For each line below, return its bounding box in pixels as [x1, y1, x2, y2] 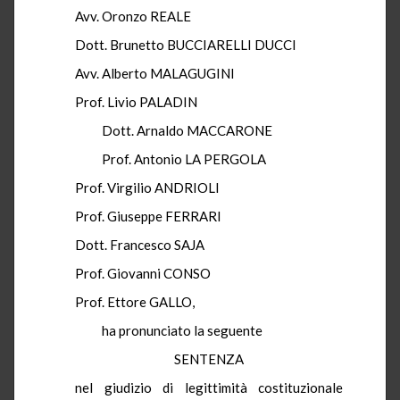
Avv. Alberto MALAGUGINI [75, 64, 235, 81]
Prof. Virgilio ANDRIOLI [75, 179, 220, 196]
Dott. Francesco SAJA [75, 236, 204, 253]
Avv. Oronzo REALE [75, 7, 191, 24]
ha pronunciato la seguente [75, 321, 262, 338]
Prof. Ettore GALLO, [75, 293, 195, 310]
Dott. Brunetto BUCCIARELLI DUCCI [75, 36, 296, 53]
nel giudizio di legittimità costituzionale [75, 379, 343, 396]
